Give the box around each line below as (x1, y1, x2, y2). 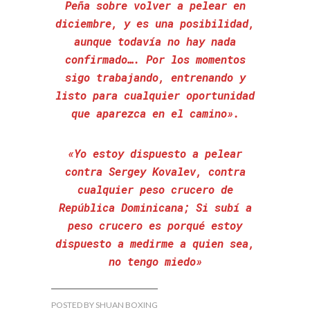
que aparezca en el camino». (71, 106, 239, 120)
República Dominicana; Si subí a (58, 200, 252, 215)
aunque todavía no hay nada (74, 34, 236, 48)
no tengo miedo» (108, 254, 202, 268)
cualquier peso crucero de (77, 182, 233, 197)
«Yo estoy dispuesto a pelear (68, 146, 242, 161)
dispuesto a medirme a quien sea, (55, 236, 255, 250)
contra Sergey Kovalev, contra (64, 164, 246, 179)
